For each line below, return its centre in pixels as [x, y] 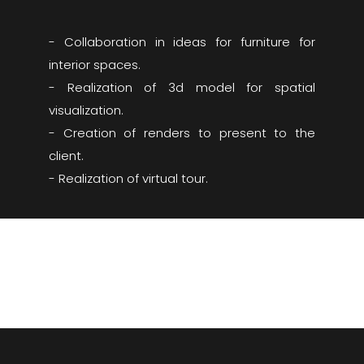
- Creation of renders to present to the [182, 133]
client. [66, 156]
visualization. [86, 110]
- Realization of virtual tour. [128, 178]
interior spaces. [94, 65]
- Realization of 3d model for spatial [182, 87]
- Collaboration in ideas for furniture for [182, 42]
